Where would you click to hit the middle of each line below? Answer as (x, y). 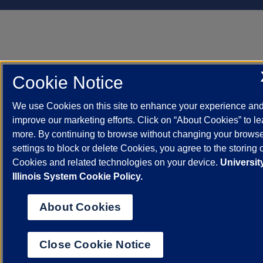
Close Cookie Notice (95, 245)
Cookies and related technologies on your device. (116, 163)
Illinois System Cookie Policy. (77, 177)
